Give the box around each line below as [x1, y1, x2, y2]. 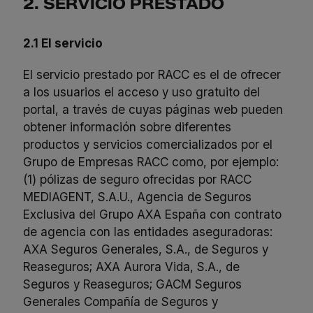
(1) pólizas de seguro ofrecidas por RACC [23, 172, 252, 187]
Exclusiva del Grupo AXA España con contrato [23, 207, 282, 222]
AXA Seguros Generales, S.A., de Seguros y [23, 242, 269, 257]
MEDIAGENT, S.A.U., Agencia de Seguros [23, 189, 252, 205]
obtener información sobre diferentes [23, 119, 232, 135]
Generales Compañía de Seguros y [23, 294, 219, 310]
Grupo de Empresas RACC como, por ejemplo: [23, 154, 279, 170]
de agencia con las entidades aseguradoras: [23, 224, 273, 240]
